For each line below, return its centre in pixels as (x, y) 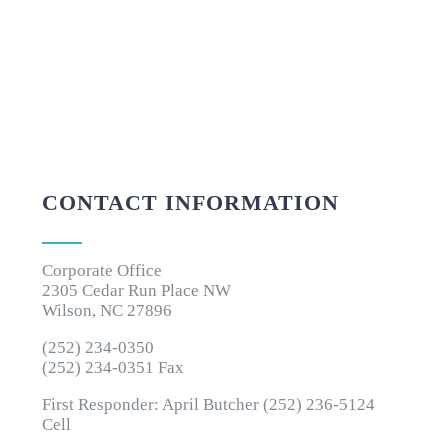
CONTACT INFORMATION (191, 203)
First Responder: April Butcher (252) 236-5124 (209, 405)
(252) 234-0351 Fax (113, 368)
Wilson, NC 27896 (107, 311)
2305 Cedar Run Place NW (137, 291)
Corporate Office (102, 271)
